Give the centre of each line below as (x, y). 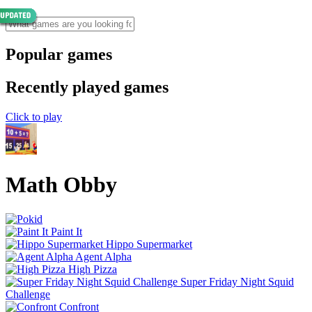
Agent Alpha (103, 256)
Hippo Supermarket (149, 244)
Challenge (28, 294)
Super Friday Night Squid (237, 281)
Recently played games (87, 87)
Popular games (59, 54)
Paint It (67, 231)
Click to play (34, 116)
